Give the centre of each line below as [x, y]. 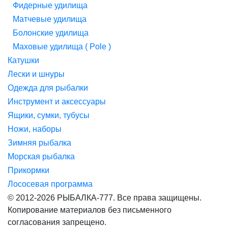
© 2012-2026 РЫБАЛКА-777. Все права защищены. [105, 197]
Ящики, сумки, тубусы [49, 115]
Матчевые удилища [50, 19]
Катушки [23, 60]
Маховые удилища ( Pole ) [62, 46]
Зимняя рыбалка [39, 142]
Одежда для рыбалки [48, 88]
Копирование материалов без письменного [90, 210]
